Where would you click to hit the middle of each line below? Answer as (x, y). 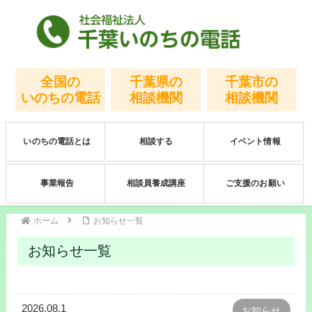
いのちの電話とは (57, 142)
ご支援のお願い (255, 184)
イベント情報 (255, 142)
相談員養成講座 (156, 184)
